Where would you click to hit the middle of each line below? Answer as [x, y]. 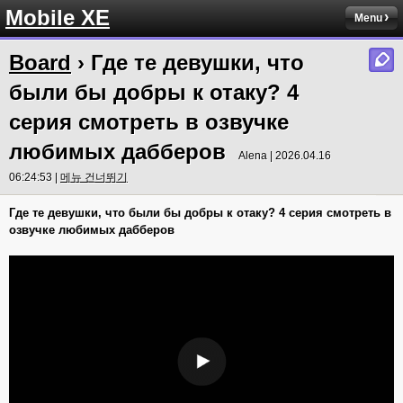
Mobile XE [58, 18]
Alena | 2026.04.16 [285, 156]
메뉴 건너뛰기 [94, 177]
